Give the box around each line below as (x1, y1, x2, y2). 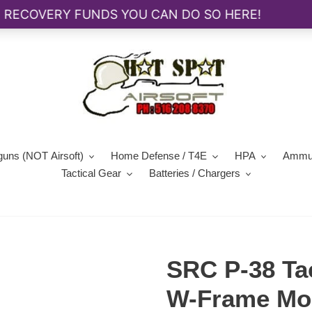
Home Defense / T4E (111, 150, 208, 162)
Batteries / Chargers (148, 167, 240, 179)
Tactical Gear (61, 167, 121, 179)
